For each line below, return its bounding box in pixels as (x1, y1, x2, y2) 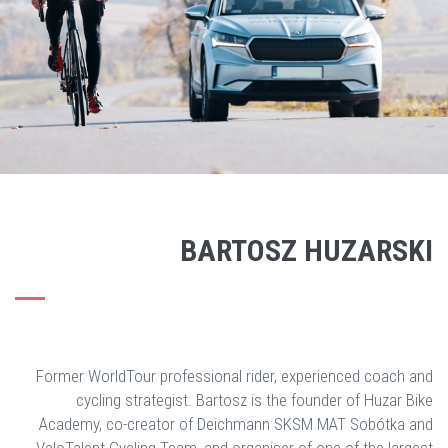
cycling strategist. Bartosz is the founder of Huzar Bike (76, 390, 433, 410)
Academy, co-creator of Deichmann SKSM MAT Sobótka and (39, 414, 433, 434)
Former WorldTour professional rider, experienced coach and (36, 366, 433, 386)
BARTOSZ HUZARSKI (180, 233, 433, 268)
